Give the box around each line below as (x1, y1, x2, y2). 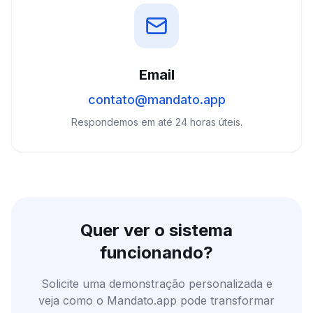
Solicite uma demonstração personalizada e (41, 277, 272, 291)
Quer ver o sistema (80, 220, 233, 240)
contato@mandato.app (87, 92, 226, 107)
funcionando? (100, 242, 213, 263)
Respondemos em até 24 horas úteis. (71, 116, 242, 128)
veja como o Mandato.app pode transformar (38, 293, 275, 307)
